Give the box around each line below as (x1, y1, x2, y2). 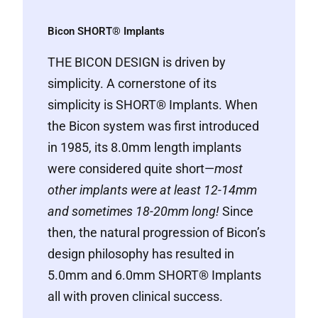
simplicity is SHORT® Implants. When (48, 97, 258, 112)
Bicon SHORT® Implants (48, 25, 165, 38)
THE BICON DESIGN (48, 55, 163, 70)
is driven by (163, 55, 226, 70)
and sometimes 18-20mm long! (48, 204, 220, 219)
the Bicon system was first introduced (48, 119, 260, 133)
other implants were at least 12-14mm (48, 182, 258, 197)
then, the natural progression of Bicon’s (48, 225, 266, 240)
